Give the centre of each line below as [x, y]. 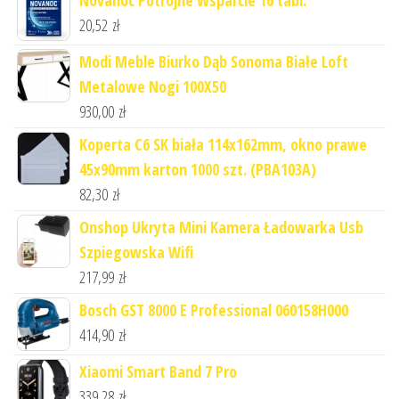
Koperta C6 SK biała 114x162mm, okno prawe [223, 144]
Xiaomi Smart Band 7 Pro [158, 371]
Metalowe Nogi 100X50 [153, 86]
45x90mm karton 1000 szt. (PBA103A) [198, 169]
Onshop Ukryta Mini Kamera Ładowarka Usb [221, 227]
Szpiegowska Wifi [136, 252]
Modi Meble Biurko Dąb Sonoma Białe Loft [214, 61]
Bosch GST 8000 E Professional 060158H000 [214, 309]
